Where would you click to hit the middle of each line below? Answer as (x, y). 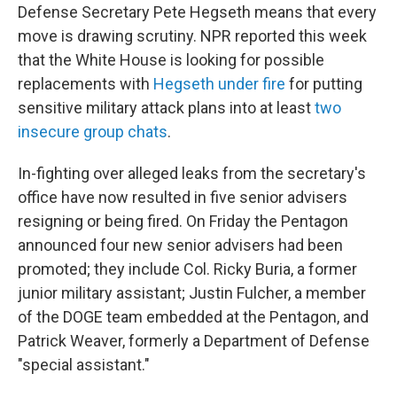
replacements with (86, 84)
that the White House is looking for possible (171, 60)
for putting (324, 84)
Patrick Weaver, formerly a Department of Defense (194, 341)
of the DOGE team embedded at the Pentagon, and (193, 317)
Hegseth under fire (219, 84)
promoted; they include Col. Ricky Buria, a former (187, 269)
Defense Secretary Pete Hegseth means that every (197, 12)
